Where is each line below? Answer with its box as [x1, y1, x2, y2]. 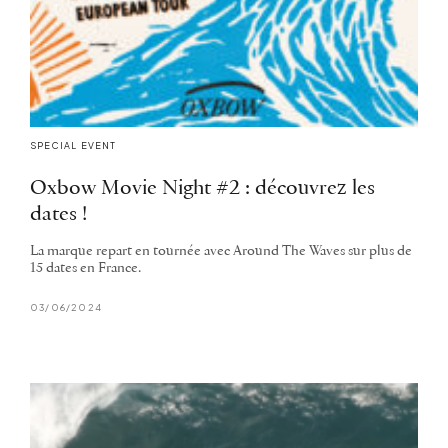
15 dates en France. [30, 261, 141, 277]
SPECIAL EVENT [30, 140, 117, 152]
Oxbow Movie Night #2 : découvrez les [30, 178, 375, 200]
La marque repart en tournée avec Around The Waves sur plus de [30, 244, 412, 260]
